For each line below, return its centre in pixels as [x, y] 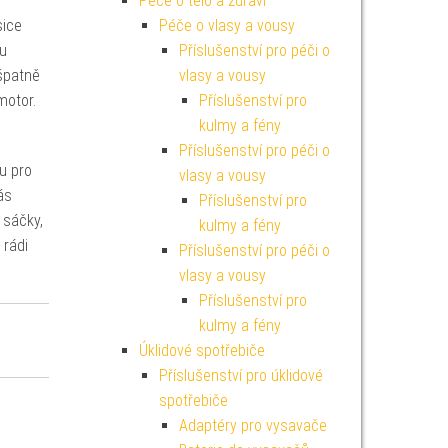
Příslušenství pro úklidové [240, 375]
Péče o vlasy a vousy [226, 25]
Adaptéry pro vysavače [252, 425]
